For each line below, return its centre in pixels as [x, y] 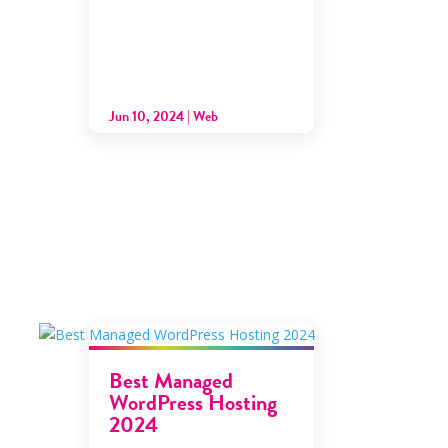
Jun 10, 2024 [147, 116]
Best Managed [171, 380]
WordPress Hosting [193, 402]
